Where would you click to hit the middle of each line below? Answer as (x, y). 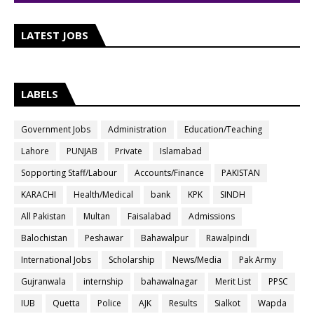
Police (109, 303)
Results (183, 303)
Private (129, 151)
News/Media (197, 260)
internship (103, 281)
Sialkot (227, 303)
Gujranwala (43, 281)
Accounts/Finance (169, 173)
